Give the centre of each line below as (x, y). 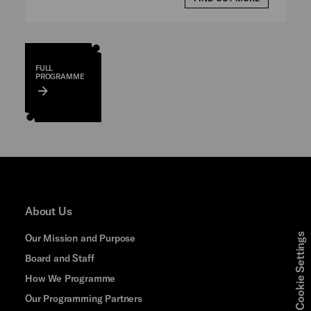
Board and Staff (59, 258)
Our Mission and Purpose (80, 237)
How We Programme (70, 278)
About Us (48, 210)
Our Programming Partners (83, 298)
